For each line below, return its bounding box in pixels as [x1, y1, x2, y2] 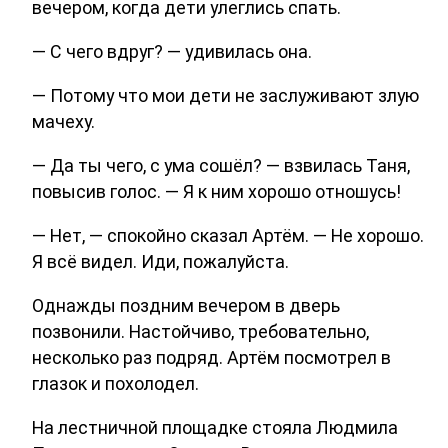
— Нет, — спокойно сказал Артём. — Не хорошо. [32, 224, 424, 246]
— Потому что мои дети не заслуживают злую [32, 84, 419, 106]
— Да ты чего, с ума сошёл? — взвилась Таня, [32, 154, 410, 176]
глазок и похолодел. [32, 372, 199, 394]
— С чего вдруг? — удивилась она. [32, 40, 312, 62]
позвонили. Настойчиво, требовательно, [32, 320, 369, 342]
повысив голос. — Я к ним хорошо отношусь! [32, 180, 401, 202]
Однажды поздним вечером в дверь [32, 294, 340, 316]
